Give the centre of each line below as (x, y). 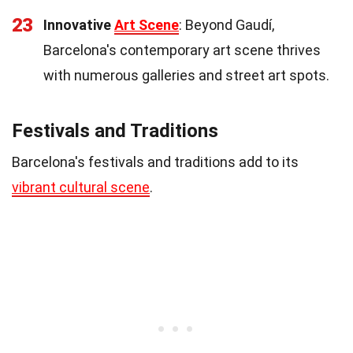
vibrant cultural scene (81, 187)
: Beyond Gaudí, (227, 24)
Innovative (79, 24)
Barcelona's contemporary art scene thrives (182, 50)
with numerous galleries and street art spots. (186, 75)
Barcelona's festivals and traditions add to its (155, 162)
